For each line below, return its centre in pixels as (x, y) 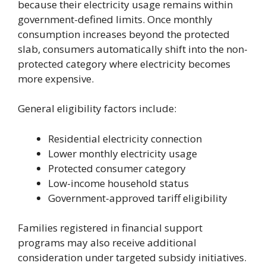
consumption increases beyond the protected (124, 34)
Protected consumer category (117, 168)
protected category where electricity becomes (124, 64)
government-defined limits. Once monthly (115, 19)
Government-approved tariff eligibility (138, 198)
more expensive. (56, 78)
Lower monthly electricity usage (123, 153)
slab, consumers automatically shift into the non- (133, 49)
